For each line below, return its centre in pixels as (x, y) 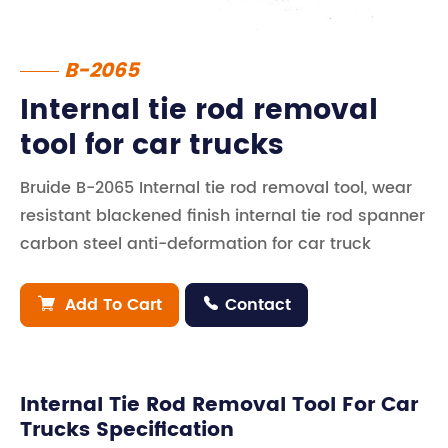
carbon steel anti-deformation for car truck (195, 244)
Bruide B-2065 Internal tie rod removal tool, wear (216, 188)
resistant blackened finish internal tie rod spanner (222, 216)
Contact (258, 305)
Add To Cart (111, 305)
